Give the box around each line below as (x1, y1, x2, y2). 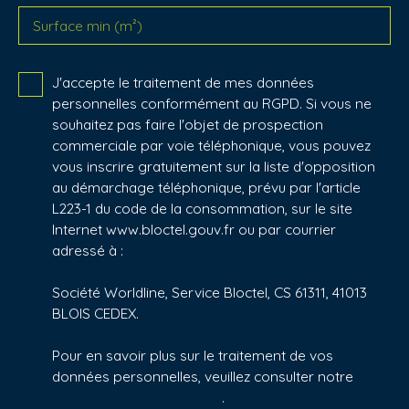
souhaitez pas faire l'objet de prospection (52, 114, 323, 133)
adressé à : (52, 240, 123, 259)
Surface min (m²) (33, 16, 142, 35)
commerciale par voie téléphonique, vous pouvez (52, 135, 371, 154)
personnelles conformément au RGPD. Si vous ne (52, 93, 372, 112)
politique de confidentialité (52, 387, 222, 406)
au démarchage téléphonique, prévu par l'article (52, 177, 361, 196)
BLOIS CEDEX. (52, 303, 139, 322)
